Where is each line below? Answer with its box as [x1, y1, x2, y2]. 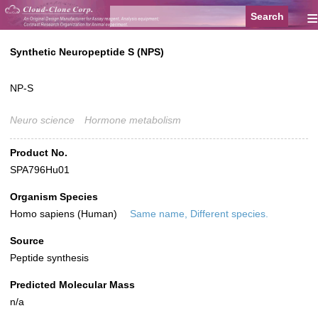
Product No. [10, 147, 67, 159]
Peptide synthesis [10, 252, 89, 264]
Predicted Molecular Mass [10, 279, 135, 291]
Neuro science [10, 114, 75, 126]
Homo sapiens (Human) [10, 208, 120, 220]
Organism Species [10, 191, 98, 203]
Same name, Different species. [130, 208, 268, 220]
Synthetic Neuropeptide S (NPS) [10, 46, 164, 58]
